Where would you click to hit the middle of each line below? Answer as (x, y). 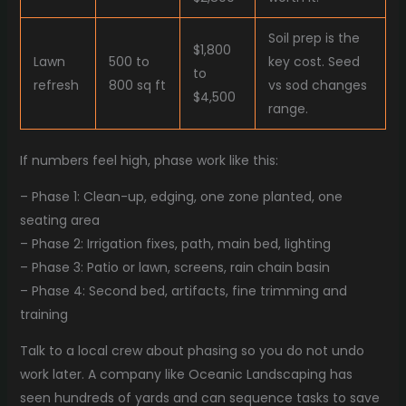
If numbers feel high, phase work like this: (149, 160)
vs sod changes (317, 85)
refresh (56, 85)
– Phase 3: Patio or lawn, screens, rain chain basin (174, 267)
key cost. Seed (314, 61)
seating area (59, 220)
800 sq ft (137, 85)
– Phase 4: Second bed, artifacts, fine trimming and (183, 290)
